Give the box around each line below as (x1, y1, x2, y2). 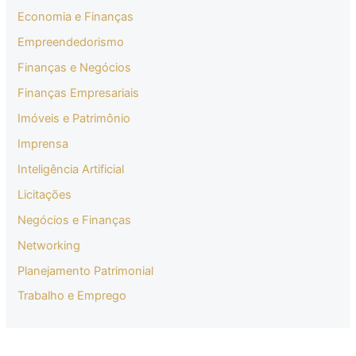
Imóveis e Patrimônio (17, 110, 131, 126)
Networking (17, 238, 81, 253)
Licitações (17, 187, 72, 202)
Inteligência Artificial (17, 161, 125, 176)
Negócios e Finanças (17, 212, 132, 227)
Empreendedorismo (17, 35, 125, 50)
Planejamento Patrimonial (17, 263, 154, 278)
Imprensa (17, 136, 69, 151)
